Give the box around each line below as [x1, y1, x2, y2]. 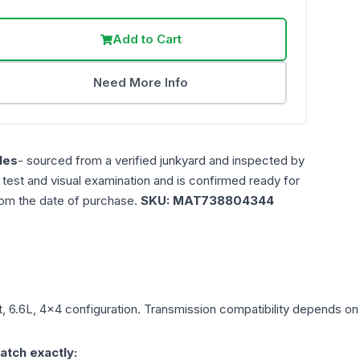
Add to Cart [112, 31, 182, 47]
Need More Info [93, 75, 189, 91]
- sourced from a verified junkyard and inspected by [18, 153, 305, 169]
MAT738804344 [173, 193, 274, 209]
